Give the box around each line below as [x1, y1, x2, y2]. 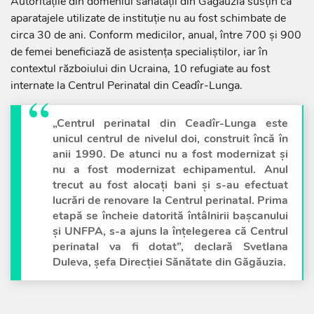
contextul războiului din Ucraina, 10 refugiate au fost [11, 61, 270, 77]
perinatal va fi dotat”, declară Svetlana [53, 239, 288, 255]
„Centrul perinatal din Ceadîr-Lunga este [53, 116, 288, 132]
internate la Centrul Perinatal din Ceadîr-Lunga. [11, 78, 243, 94]
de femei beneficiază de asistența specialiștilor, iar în [11, 44, 268, 60]
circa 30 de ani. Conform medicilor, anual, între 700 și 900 [11, 27, 301, 43]
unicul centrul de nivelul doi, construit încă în [53, 131, 288, 147]
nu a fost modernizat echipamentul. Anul [53, 162, 288, 178]
